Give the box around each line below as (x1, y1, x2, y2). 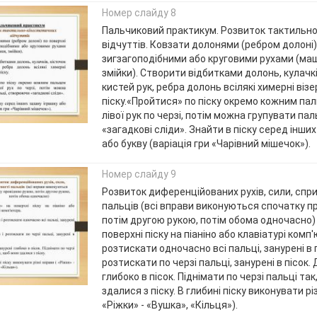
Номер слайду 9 (101, 168, 176, 180)
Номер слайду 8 (101, 6, 176, 18)
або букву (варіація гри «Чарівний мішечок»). (101, 137, 311, 149)
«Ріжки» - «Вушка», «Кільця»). (101, 299, 240, 311)
